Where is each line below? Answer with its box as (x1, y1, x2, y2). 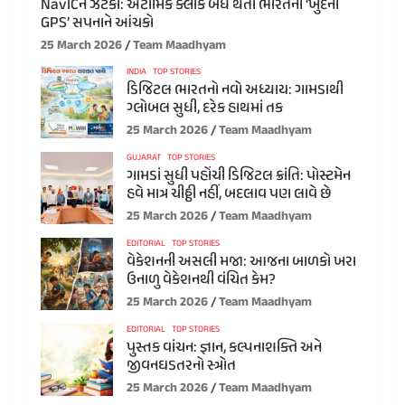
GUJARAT (127, 150, 161, 165)
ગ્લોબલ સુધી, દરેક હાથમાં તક (127, 96, 283, 120)
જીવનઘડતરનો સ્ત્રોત (127, 353, 236, 378)
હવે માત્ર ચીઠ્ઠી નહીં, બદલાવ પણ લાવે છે (127, 182, 332, 206)
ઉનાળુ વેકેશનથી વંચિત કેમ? (127, 268, 276, 292)
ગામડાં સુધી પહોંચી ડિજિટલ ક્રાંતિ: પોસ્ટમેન (127, 164, 351, 188)
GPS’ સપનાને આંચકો (41, 11, 154, 35)
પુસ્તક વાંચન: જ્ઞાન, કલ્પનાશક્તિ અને (127, 335, 322, 360)
